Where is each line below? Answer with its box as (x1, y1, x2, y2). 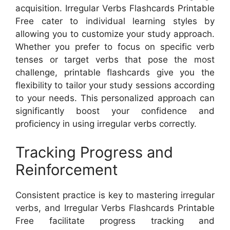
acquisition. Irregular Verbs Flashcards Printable (15, 3, 215, 13)
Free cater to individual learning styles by (15, 16, 215, 26)
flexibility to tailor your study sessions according (15, 80, 215, 90)
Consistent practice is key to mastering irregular (15, 189, 215, 200)
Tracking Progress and (15, 143, 173, 161)
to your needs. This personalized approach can (15, 93, 215, 103)
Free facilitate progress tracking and (15, 215, 215, 226)
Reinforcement (15, 160, 118, 179)
